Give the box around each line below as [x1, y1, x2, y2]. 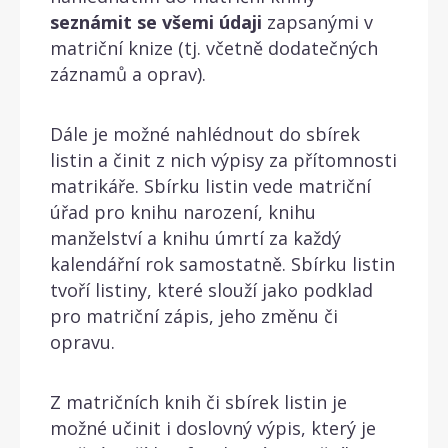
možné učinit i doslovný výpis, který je [50, 415, 376, 440]
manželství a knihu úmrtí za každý [50, 225, 341, 250]
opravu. [50, 329, 115, 354]
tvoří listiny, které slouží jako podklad [50, 277, 373, 302]
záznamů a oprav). [50, 61, 211, 86]
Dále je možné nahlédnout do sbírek [50, 121, 360, 146]
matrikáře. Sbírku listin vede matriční [50, 173, 371, 198]
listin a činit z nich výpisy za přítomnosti [50, 147, 397, 172]
